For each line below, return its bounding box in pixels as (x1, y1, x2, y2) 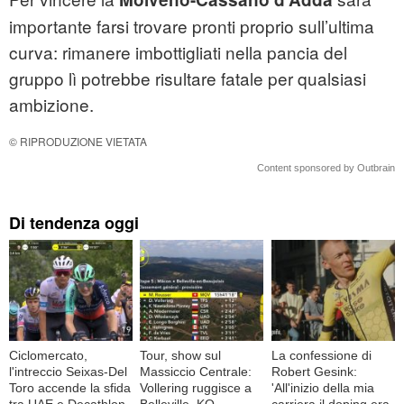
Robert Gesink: (271, 363, 357, 379)
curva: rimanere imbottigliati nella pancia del (9, 40, 347, 65)
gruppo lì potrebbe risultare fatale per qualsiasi (9, 66, 366, 91)
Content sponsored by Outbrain (257, 162, 395, 174)
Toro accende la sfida (9, 380, 131, 395)
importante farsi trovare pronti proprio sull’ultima (9, 14, 374, 39)
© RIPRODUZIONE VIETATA (9, 133, 147, 150)
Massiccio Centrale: (140, 363, 252, 379)
